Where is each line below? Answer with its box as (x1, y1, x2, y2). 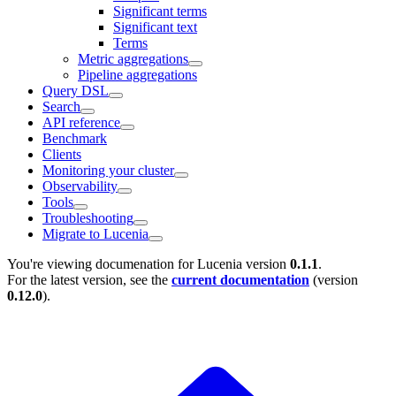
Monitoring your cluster (42, 162, 174, 178)
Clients (42, 146, 81, 162)
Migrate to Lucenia (42, 225, 148, 241)
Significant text (113, 19, 197, 34)
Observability (42, 178, 118, 194)
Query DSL (42, 82, 109, 98)
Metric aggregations (78, 50, 188, 66)
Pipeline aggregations (78, 66, 197, 82)
